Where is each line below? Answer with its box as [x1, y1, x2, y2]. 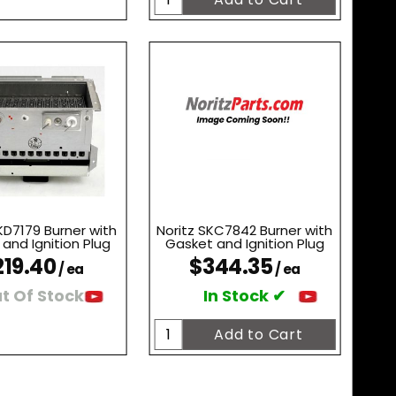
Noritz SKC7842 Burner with [156, 221, 333, 240]
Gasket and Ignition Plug [164, 234, 324, 254]
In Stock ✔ [203, 285, 286, 308]
